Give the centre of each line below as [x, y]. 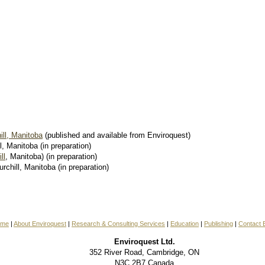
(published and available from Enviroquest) [117, 135]
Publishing [219, 224]
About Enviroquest [40, 224]
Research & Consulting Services [118, 224]
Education [185, 224]
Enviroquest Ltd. [144, 242]
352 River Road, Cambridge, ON [144, 253]
